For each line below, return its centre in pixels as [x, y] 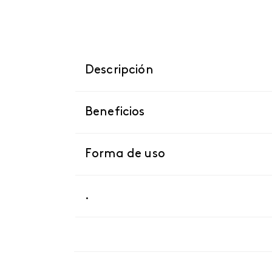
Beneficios [115, 112]
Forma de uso [125, 154]
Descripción [119, 70]
